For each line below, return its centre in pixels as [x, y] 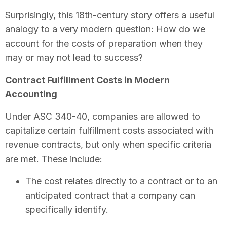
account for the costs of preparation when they [104, 43]
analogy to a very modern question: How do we [105, 29]
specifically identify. [67, 209]
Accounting [31, 94]
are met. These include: [54, 159]
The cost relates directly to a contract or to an [121, 181]
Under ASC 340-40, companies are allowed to [103, 116]
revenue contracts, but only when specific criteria [108, 144]
